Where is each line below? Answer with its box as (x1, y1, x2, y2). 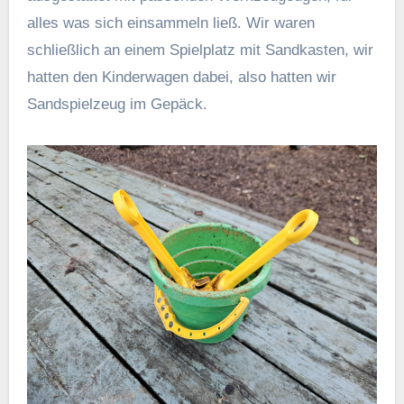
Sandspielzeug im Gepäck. (26, 95, 207, 113)
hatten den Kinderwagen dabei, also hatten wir (26, 68, 336, 86)
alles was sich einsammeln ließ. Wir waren (26, 14, 315, 32)
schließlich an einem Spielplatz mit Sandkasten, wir (26, 41, 373, 59)
